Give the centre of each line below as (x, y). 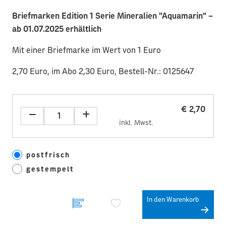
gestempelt (50, 169)
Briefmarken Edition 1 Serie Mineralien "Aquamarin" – (112, 16)
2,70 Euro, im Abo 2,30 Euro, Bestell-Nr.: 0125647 (103, 71)
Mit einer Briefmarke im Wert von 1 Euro (87, 50)
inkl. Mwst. (136, 123)
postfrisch (48, 155)
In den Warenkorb (173, 200)
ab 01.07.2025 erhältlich (57, 29)
